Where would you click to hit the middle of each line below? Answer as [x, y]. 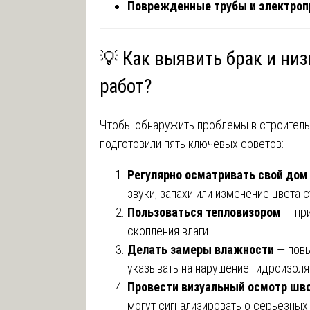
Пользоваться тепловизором [204, 212]
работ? [126, 86]
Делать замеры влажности [200, 250]
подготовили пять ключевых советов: [191, 144]
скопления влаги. [169, 231]
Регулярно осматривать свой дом [217, 175]
